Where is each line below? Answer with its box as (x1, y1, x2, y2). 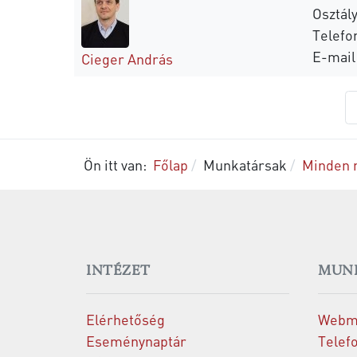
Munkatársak (203, 155, 287, 175)
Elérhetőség (86, 310, 165, 329)
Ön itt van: (84, 155, 153, 175)
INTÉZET (86, 264, 151, 280)
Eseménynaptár (86, 331, 186, 351)
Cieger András (81, 49, 173, 68)
